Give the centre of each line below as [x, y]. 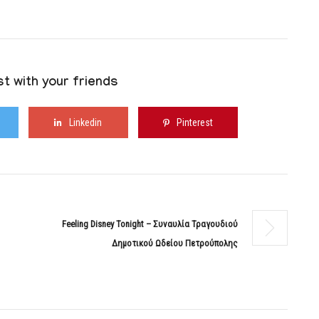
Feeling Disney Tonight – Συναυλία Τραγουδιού [150, 224]
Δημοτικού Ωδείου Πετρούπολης [175, 243]
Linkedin [85, 122]
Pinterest [194, 122]
